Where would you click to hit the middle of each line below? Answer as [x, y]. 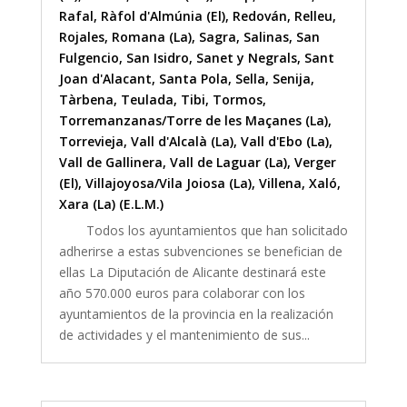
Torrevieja [91, 141]
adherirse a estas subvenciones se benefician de [200, 251]
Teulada [147, 99]
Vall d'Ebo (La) [284, 141]
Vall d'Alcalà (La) [182, 141]
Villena [280, 183]
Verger [315, 162]
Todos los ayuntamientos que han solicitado [217, 230]
